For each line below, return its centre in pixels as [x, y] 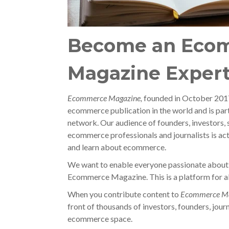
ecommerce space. [100, 219]
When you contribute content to [123, 194]
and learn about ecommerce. [117, 147]
